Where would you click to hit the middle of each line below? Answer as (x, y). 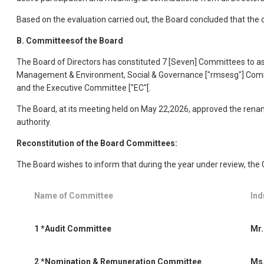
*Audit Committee (76, 229)
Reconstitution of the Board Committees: (97, 143)
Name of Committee (74, 196)
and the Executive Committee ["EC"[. (84, 88)
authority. (34, 122)
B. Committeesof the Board (70, 41)
